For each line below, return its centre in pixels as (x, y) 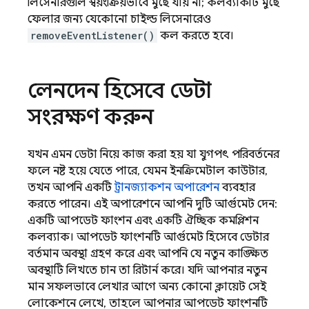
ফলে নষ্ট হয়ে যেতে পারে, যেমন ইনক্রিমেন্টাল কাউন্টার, (148, 171)
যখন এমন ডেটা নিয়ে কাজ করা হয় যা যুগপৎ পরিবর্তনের (153, 154)
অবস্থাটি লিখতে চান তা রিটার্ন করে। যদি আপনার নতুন (147, 270)
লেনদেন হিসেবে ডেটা (119, 90)
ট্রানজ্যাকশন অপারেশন (167, 188)
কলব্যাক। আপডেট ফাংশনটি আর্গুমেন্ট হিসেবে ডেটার (148, 237)
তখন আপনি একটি (71, 188)
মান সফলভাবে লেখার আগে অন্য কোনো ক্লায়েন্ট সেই (147, 287)
